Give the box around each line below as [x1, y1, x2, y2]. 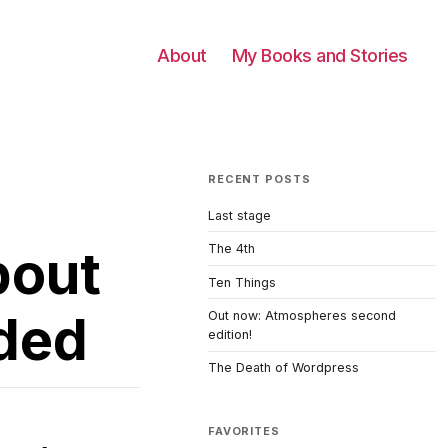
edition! [208, 327, 252, 343]
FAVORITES [208, 423, 280, 438]
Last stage [208, 207, 271, 223]
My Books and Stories [231, 45, 408, 66]
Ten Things [208, 274, 276, 290]
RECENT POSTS [208, 172, 311, 186]
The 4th [208, 241, 255, 257]
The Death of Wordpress [208, 360, 359, 376]
